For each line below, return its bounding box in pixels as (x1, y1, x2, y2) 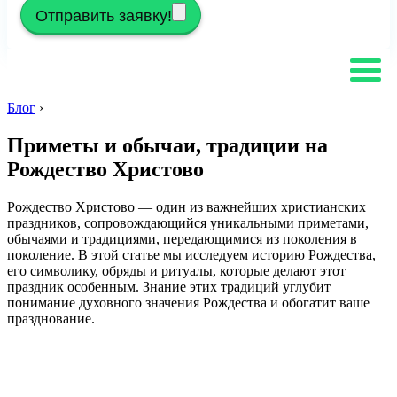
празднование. (7, 310, 95, 326)
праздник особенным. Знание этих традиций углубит (7, 278, 331, 294)
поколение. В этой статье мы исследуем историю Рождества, (7, 246, 376, 262)
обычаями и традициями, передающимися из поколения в (7, 230, 357, 246)
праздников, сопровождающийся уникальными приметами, (7, 214, 369, 230)
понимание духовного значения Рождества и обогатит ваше (7, 294, 370, 310)
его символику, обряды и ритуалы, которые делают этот (7, 262, 346, 278)
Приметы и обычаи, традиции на (7, 133, 328, 157)
